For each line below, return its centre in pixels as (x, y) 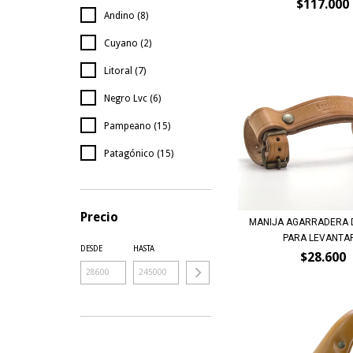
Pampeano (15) (137, 126)
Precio (99, 217)
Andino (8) (126, 16)
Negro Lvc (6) (132, 99)
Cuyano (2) (128, 44)
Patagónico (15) (139, 154)
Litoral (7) (125, 71)
